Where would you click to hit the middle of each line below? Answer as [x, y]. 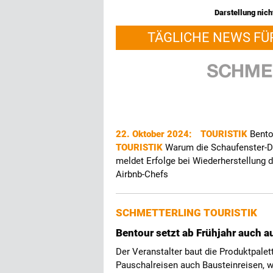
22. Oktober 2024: [155, 134]
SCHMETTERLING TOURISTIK [186, 213]
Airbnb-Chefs [142, 174]
